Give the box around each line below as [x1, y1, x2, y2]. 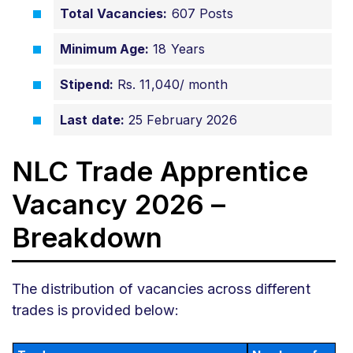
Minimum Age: [60, 40, 150, 57]
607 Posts [167, 5, 233, 21]
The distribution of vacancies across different [12, 280, 310, 297]
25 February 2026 [124, 111, 237, 128]
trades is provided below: [12, 301, 180, 318]
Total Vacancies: [60, 5, 168, 21]
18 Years [149, 40, 206, 57]
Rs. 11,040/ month [113, 76, 228, 92]
